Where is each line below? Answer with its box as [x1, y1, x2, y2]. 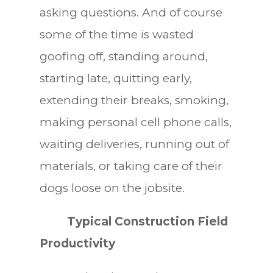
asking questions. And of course [39, 5, 222, 19]
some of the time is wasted [39, 27, 194, 41]
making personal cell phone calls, [39, 115, 232, 129]
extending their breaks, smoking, [39, 93, 229, 107]
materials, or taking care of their [39, 158, 222, 173]
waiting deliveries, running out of [39, 136, 229, 151]
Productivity [39, 236, 115, 250]
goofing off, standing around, [39, 49, 208, 63]
